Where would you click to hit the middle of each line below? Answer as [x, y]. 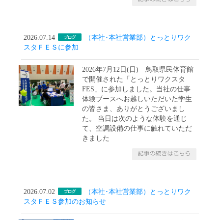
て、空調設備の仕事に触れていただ [137, 128]
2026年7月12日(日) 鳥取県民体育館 [138, 69]
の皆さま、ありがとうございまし [134, 109]
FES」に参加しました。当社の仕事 [137, 89]
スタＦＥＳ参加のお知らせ [65, 201]
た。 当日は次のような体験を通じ [135, 118]
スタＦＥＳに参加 [51, 47]
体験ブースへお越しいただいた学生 [137, 99]
